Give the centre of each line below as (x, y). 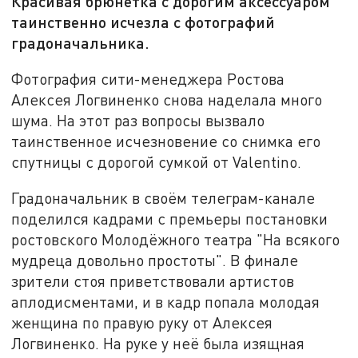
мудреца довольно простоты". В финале (155, 261)
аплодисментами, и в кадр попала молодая (166, 302)
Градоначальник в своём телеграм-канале (163, 198)
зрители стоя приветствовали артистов (153, 281)
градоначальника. (81, 43)
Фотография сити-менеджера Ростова (148, 78)
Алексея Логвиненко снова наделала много (167, 99)
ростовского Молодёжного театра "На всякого (176, 240)
